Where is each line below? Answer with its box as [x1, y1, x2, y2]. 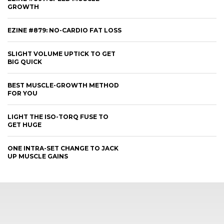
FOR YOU [7, 89, 37, 97]
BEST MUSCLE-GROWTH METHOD [7, 81, 119, 89]
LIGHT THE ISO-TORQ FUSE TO [7, 112, 108, 120]
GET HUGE [7, 120, 41, 128]
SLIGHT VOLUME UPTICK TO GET [7, 49, 115, 57]
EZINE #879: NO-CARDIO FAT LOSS [7, 26, 121, 34]
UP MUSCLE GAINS [7, 152, 68, 160]
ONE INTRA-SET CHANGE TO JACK [7, 144, 118, 152]
